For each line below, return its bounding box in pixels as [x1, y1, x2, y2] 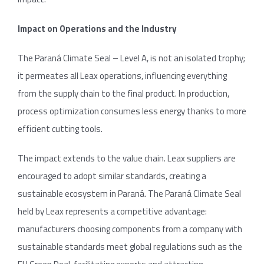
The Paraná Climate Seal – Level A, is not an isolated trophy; [18, 51, 245, 65]
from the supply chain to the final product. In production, [18, 86, 229, 100]
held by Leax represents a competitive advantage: [18, 204, 207, 218]
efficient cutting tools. [18, 121, 103, 136]
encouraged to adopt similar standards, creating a [18, 169, 206, 183]
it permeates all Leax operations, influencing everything [18, 68, 227, 82]
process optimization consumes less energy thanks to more [18, 104, 246, 118]
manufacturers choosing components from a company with [18, 222, 242, 236]
